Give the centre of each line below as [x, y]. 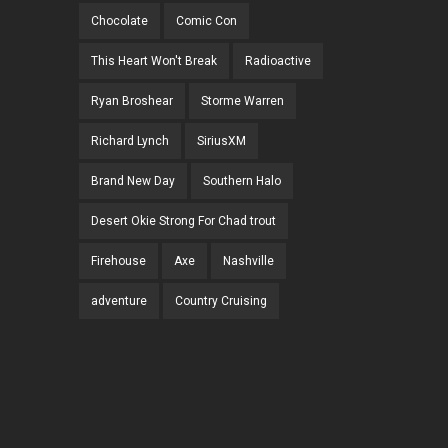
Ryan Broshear [132, 101]
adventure [119, 301]
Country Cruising [221, 301]
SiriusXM [221, 141]
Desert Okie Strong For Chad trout [183, 221]
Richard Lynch [130, 141]
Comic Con [206, 21]
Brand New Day [133, 181]
